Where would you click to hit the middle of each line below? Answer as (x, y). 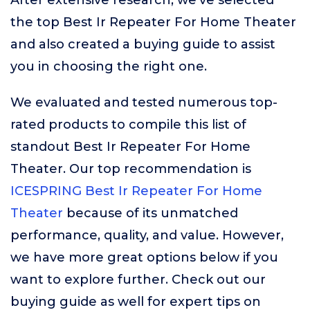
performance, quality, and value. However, (147, 235)
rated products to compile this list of (128, 125)
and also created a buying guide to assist (143, 44)
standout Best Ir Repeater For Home (130, 147)
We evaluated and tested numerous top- (144, 102)
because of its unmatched (151, 213)
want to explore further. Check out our (138, 280)
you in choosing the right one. (109, 66)
